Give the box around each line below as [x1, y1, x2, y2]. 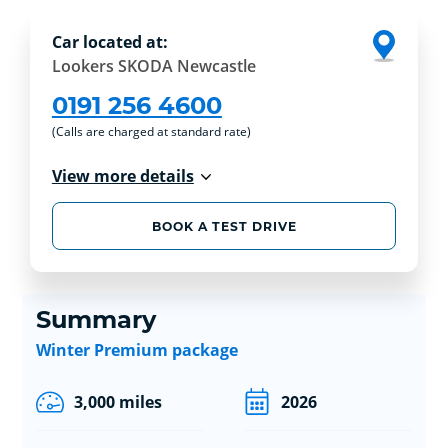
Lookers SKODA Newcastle [51, 55, 256, 78]
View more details [51, 165, 194, 188]
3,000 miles [73, 390, 162, 413]
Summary [35, 304, 156, 334]
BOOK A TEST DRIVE [151, 218, 297, 234]
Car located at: [51, 31, 168, 54]
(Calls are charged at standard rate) [51, 123, 251, 141]
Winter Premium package [35, 338, 238, 361]
